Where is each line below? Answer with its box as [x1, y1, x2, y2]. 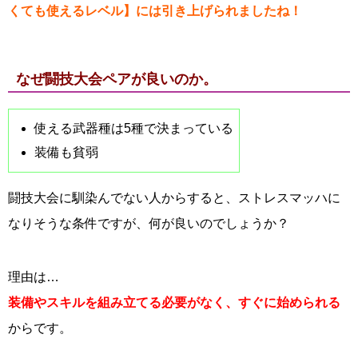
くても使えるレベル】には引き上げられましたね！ [8, 3, 302, 18]
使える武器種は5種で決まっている [34, 121, 234, 135]
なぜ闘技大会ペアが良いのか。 [16, 70, 217, 87]
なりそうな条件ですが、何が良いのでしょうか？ [8, 216, 289, 230]
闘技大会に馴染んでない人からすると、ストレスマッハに [8, 190, 340, 205]
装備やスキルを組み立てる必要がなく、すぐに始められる [8, 295, 340, 309]
